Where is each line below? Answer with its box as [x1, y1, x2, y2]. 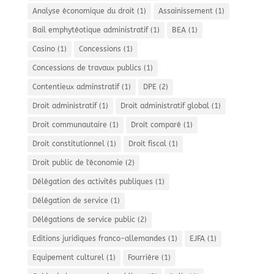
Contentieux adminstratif [32, 83, 119, 91]
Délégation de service [32, 196, 108, 205]
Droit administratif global [120, 102, 209, 110]
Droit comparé [130, 120, 181, 129]
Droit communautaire [32, 120, 107, 129]
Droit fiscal [128, 139, 166, 148]
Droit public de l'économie [32, 158, 123, 167]
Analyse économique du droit [32, 7, 135, 15]
